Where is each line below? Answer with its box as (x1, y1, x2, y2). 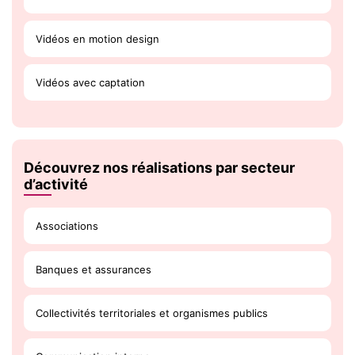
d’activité (24, 176, 88, 193)
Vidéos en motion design (36, 32, 159, 45)
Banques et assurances (36, 262, 151, 276)
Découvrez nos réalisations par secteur (24, 159, 295, 176)
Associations (36, 219, 98, 232)
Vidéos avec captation (36, 75, 145, 89)
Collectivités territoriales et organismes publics (36, 306, 268, 319)
